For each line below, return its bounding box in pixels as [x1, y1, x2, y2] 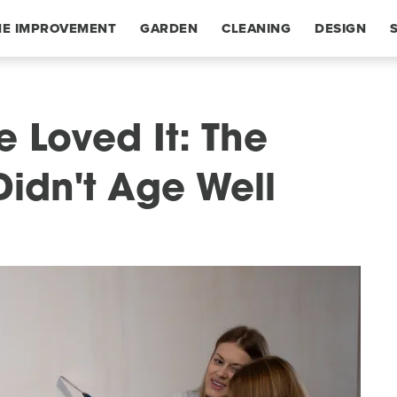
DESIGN [315, 19, 366, 38]
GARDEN [140, 19, 198, 38]
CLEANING [222, 19, 291, 38]
